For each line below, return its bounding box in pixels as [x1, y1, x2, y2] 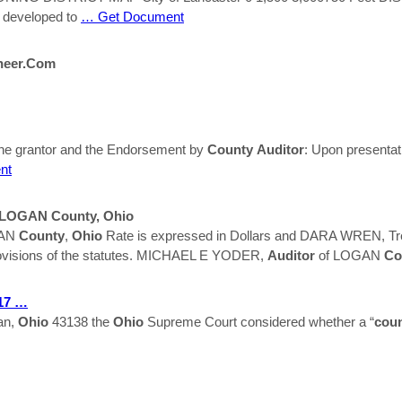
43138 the [48, 313, 113, 329]
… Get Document [81, 8, 184, 24]
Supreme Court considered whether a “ [144, 313, 374, 329]
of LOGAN [315, 247, 384, 263]
